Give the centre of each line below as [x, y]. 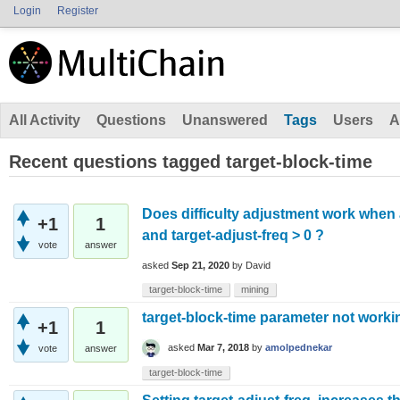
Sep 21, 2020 [200, 266]
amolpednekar [299, 348]
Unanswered [225, 120]
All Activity [45, 120]
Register [78, 11]
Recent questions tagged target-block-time [191, 162]
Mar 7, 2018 [223, 348]
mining [255, 289]
